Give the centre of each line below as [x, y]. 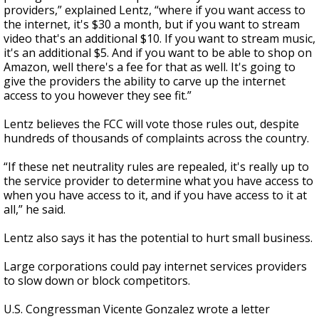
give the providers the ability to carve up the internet [145, 82]
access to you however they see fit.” [98, 96]
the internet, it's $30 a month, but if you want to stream [152, 25]
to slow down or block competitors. [97, 281]
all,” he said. [35, 210]
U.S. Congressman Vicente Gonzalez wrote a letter [137, 309]
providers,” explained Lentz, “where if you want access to [155, 10]
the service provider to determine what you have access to [158, 181]
